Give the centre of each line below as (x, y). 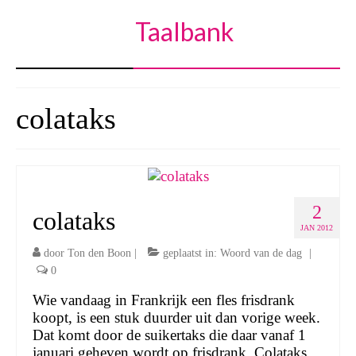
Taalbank (184, 31)
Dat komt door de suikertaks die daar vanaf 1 (169, 335)
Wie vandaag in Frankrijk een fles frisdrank (164, 300)
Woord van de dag (261, 253)
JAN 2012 (317, 227)
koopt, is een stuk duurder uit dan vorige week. (176, 317)
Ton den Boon (99, 253)
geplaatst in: (190, 253)
